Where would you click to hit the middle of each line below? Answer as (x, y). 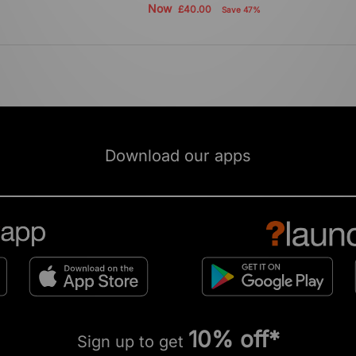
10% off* (234, 339)
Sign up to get (132, 341)
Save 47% (242, 9)
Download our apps (178, 155)
